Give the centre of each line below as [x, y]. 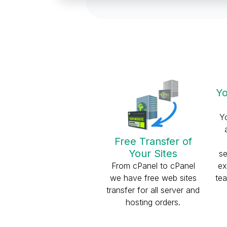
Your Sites [153, 154]
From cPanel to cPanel [153, 166]
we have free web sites [153, 178]
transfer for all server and [153, 190]
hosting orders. [153, 202]
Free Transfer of [153, 141]
